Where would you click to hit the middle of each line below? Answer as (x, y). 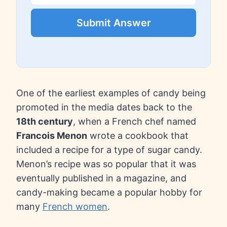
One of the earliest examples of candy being (111, 93)
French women (75, 207)
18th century (45, 122)
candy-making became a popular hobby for (109, 193)
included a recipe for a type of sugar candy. (109, 150)
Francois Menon (52, 136)
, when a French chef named (135, 122)
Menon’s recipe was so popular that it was (106, 164)
